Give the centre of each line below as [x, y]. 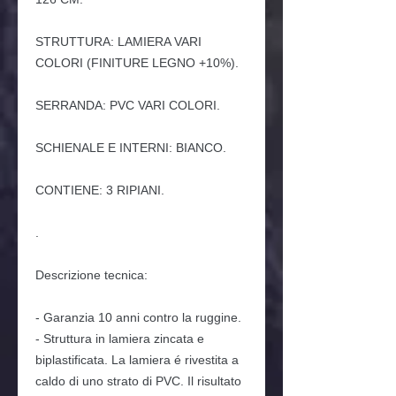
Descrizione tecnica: [91, 274]
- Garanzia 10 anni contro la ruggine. [138, 317]
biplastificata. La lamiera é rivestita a [137, 359]
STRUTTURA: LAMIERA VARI [118, 41]
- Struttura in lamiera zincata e [120, 338]
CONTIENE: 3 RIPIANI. [100, 190]
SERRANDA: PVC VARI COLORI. [128, 105]
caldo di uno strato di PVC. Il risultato [138, 381]
